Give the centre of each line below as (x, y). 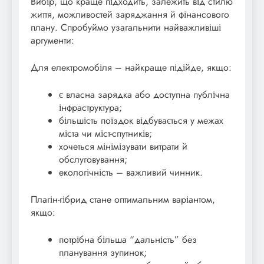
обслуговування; (93, 159)
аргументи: (52, 40)
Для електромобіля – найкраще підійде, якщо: (131, 67)
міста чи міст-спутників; (105, 133)
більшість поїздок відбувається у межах (141, 120)
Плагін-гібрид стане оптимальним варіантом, (123, 199)
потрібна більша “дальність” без (128, 239)
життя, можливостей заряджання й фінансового (130, 14)
